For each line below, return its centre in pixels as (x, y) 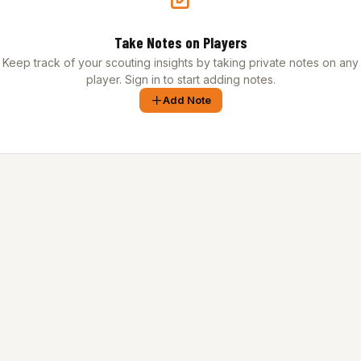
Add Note (187, 100)
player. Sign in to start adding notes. (180, 79)
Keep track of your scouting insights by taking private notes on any (180, 62)
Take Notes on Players (180, 42)
